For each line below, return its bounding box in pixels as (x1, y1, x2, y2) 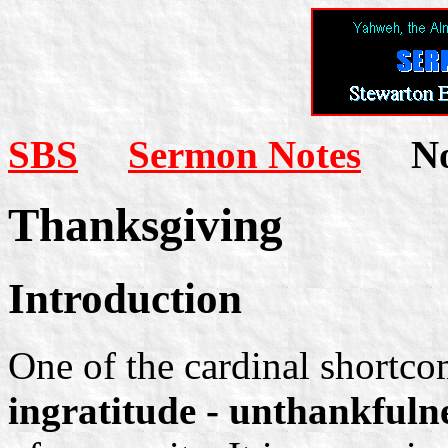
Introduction (8, 274, 242, 322)
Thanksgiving (8, 199, 283, 252)
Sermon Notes (128, 133, 361, 176)
